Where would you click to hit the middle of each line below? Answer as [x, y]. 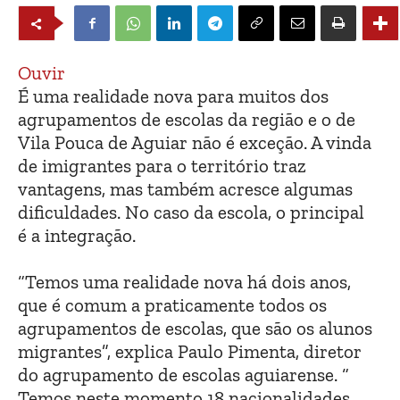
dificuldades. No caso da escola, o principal [191, 212]
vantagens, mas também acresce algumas [185, 189]
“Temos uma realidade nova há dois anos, [184, 282]
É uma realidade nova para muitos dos [173, 96]
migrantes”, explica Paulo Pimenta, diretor [190, 352]
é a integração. [77, 236]
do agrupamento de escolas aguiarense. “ [183, 375]
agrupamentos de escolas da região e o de [187, 120]
